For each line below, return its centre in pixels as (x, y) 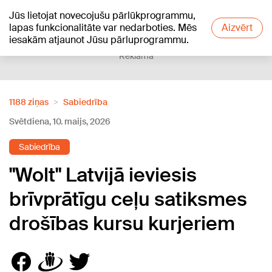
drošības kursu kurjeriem (122, 223)
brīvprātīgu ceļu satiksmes (128, 199)
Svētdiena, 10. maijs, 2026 (60, 121)
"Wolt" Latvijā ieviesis (103, 175)
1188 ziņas (29, 102)
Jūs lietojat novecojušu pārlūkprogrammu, (102, 15)
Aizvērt (237, 28)
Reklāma (136, 56)
